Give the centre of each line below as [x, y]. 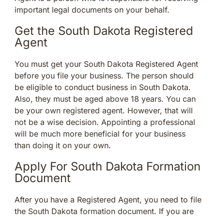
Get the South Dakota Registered [104, 31]
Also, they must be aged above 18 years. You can [105, 99]
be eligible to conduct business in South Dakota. [103, 87]
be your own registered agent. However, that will [104, 110]
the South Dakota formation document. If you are [104, 211]
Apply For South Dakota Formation [108, 166]
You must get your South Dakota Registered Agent [106, 64]
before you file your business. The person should [104, 75]
